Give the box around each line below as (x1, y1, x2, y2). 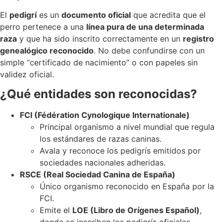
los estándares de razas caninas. (40, 133, 162, 144)
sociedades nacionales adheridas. (40, 157, 166, 167)
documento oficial (61, 9, 131, 20)
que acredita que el (131, 9, 206, 20)
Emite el (40, 205, 72, 215)
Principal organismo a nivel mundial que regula (40, 121, 215, 132)
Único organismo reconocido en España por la (40, 181, 214, 191)
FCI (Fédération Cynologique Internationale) (20, 110, 190, 120)
